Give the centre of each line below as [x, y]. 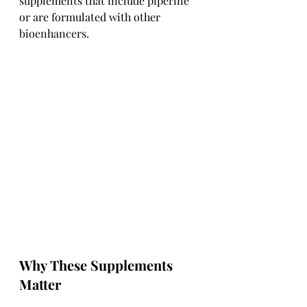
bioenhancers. [54, 33]
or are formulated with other [91, 16]
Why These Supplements [98, 265]
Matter [40, 284]
